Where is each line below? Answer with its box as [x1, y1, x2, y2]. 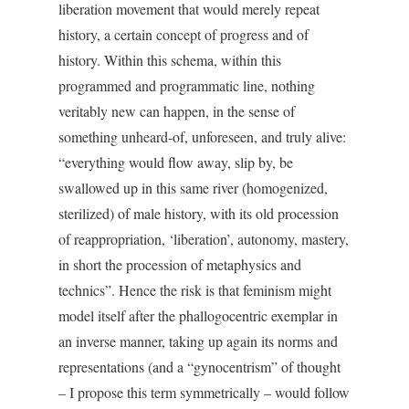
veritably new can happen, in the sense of [58, 101, 295, 121]
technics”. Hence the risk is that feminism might [58, 280, 331, 299]
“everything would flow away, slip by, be [58, 152, 293, 172]
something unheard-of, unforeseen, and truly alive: [58, 127, 346, 146]
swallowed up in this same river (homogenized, [58, 178, 328, 197]
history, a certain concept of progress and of [58, 25, 309, 44]
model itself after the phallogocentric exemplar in [58, 306, 338, 325]
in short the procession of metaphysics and [58, 255, 301, 274]
